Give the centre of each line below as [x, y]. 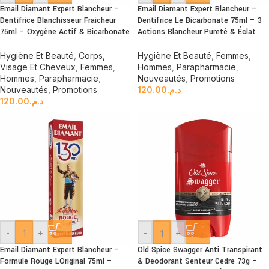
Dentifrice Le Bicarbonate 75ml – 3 [200, 20]
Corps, [92, 56]
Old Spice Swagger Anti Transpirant [200, 250]
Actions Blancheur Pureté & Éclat [197, 32]
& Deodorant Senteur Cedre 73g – [198, 261]
